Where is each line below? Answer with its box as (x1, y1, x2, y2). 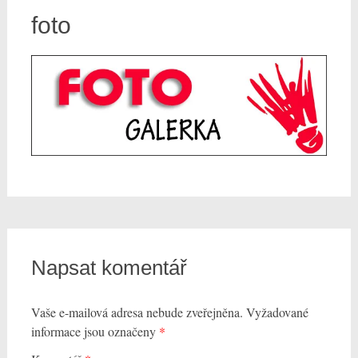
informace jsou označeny (30, 323, 159, 340)
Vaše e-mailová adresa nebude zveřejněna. (30, 304, 243, 321)
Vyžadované (245, 304, 308, 321)
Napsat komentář (30, 256, 187, 280)
